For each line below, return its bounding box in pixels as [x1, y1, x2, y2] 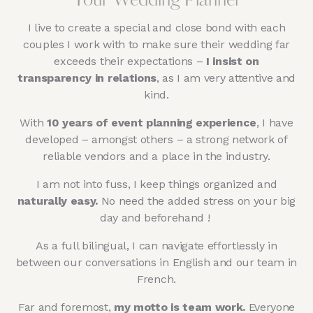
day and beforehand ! [99, 210, 214, 224]
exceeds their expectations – [54, 54, 207, 68]
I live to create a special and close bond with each [27, 20, 286, 34]
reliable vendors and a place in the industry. [43, 149, 270, 163]
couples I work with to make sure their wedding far [23, 37, 290, 51]
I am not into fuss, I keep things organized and [36, 177, 277, 191]
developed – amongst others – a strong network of [25, 132, 288, 146]
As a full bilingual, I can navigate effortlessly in [36, 238, 277, 252]
